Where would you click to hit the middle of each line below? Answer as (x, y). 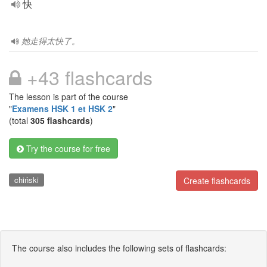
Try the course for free (67, 148)
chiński (26, 180)
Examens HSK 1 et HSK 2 (62, 108)
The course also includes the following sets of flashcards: (119, 248)
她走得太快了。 (51, 41)
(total (20, 120)
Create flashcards (217, 181)
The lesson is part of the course (69, 97)
